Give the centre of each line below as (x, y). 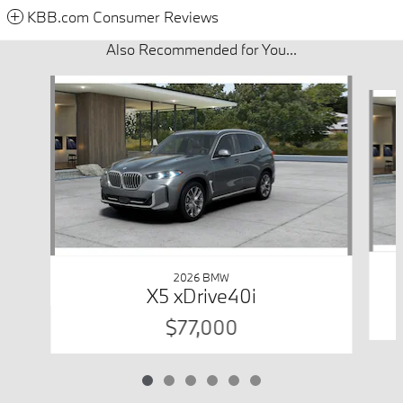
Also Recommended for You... (201, 49)
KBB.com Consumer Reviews (123, 16)
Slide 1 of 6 (37, 84)
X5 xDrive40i (201, 295)
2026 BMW (201, 277)
